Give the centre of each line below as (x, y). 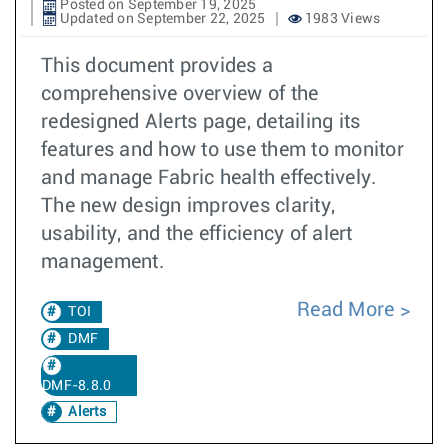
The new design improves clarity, (188, 206)
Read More (348, 310)
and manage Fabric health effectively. (209, 178)
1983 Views (341, 19)
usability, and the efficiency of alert (197, 234)
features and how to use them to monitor (222, 150)
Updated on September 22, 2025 (161, 19)
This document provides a (157, 66)
